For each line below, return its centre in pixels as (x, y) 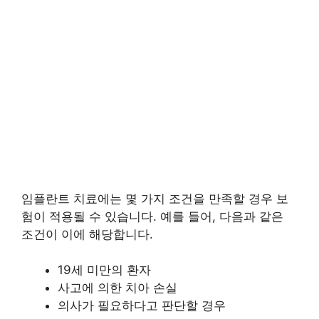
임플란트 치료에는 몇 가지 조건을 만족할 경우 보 (155, 198)
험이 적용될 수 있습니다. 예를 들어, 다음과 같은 (152, 216)
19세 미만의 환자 (104, 270)
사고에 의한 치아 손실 (117, 288)
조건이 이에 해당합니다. (87, 234)
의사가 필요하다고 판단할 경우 (142, 306)
